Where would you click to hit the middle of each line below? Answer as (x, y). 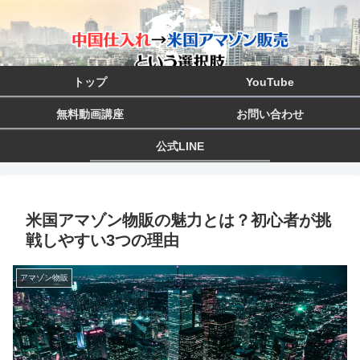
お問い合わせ (270, 114)
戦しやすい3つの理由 (102, 240)
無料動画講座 (90, 114)
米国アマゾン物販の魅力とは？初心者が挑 (178, 220)
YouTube (270, 82)
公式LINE (180, 146)
